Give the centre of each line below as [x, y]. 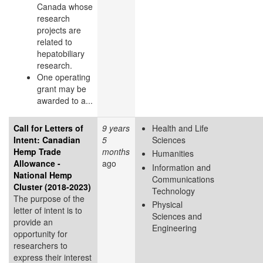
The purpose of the [49, 198]
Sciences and [177, 216]
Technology [173, 190]
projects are [59, 30]
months [116, 151]
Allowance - [37, 163]
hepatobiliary [61, 53]
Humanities [173, 154]
